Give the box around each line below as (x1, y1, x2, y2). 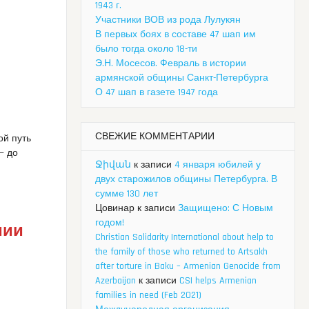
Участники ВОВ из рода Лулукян (95, 14, 241, 27)
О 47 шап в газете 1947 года (95, 86, 218, 99)
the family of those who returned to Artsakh (95, 246, 268, 259)
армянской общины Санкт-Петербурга (95, 72, 268, 85)
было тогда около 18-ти (95, 43, 197, 56)
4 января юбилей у (175, 159, 261, 172)
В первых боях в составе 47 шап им (95, 28, 256, 41)
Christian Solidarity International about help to (95, 231, 274, 244)
